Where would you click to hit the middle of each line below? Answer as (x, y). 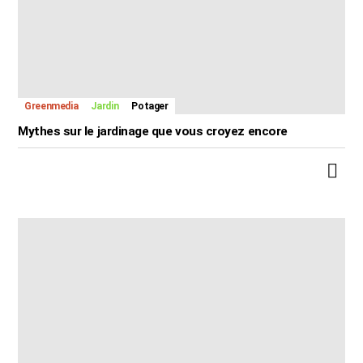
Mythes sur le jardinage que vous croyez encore (153, 131)
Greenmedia (51, 106)
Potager (150, 106)
